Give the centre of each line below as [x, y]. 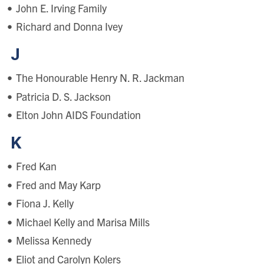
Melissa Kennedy [53, 240]
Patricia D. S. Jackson [63, 96]
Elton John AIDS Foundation [78, 115]
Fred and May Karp [58, 184]
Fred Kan [36, 166]
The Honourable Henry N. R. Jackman [100, 78]
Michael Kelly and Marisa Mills [82, 222]
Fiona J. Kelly [44, 203]
